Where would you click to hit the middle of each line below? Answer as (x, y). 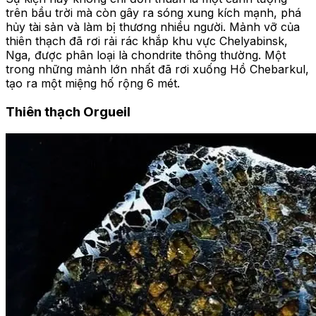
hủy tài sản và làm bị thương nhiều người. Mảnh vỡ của (153, 27)
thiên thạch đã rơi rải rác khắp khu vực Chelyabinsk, (147, 41)
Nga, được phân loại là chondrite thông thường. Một (146, 55)
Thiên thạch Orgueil (68, 112)
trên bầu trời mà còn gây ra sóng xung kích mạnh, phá (153, 13)
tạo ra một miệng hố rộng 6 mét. (93, 84)
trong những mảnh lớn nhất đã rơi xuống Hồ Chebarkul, (157, 69)
